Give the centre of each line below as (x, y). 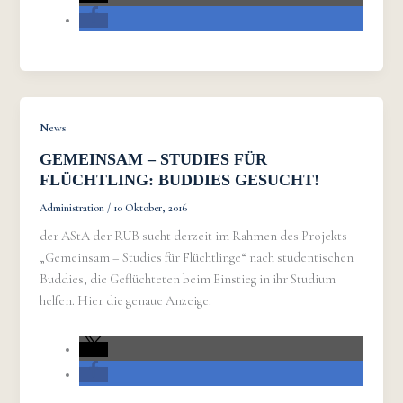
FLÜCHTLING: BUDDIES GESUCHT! (180, 179)
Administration (74, 207)
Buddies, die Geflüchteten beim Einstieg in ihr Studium (188, 280)
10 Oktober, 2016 (151, 207)
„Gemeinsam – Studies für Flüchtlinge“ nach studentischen (197, 258)
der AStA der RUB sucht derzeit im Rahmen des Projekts (194, 237)
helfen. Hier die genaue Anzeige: (126, 301)
